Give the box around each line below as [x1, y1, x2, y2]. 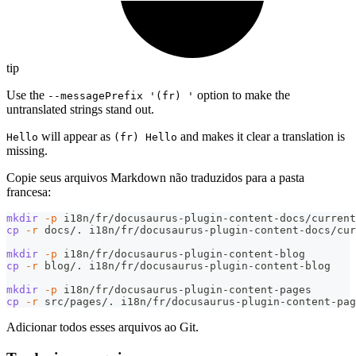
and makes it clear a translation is [177, 130, 345, 144]
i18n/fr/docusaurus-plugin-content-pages [57, 284, 311, 296]
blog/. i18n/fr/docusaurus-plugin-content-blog [38, 260, 331, 273]
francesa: [6, 185, 51, 199]
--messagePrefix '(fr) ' [48, 90, 194, 103]
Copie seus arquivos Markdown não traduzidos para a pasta [6, 171, 304, 185]
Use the [6, 88, 48, 103]
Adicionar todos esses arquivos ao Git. [6, 320, 199, 335]
